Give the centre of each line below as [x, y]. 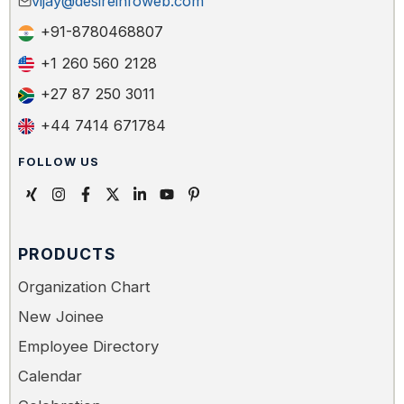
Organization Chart [84, 287]
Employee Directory [88, 347]
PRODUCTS [68, 254]
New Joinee [61, 317]
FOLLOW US [59, 161]
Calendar [50, 376]
